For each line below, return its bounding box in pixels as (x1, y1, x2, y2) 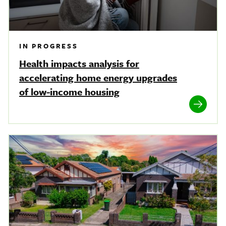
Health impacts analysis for (19, 56, 139, 70)
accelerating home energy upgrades (19, 70, 177, 84)
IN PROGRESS (19, 40, 78, 51)
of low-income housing (19, 84, 120, 98)
